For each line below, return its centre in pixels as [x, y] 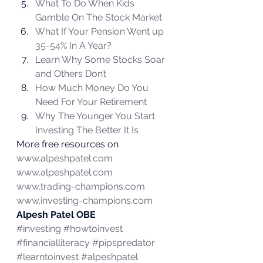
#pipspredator [124, 242]
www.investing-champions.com [85, 200]
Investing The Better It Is [87, 130]
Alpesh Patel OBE [56, 214]
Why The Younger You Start [96, 116]
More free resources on [69, 144]
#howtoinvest [93, 228]
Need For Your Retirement [91, 102]
